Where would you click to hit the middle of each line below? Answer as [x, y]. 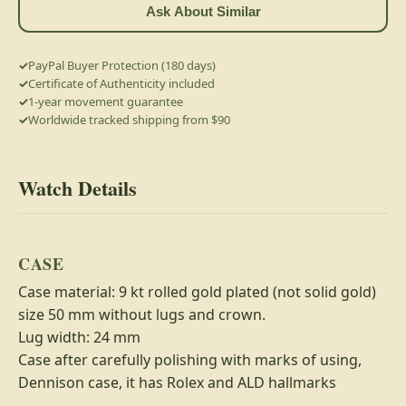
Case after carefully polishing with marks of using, [190, 360]
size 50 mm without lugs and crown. [142, 315]
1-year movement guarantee [106, 102]
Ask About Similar [203, 11]
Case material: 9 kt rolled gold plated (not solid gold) [197, 292]
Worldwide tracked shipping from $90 [129, 120]
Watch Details [77, 188]
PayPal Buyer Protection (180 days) [122, 66]
